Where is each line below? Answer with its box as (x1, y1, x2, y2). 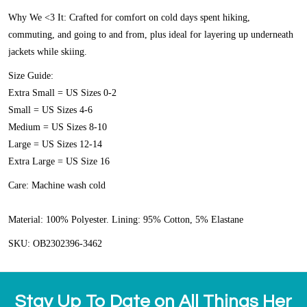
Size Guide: (8, 71, 56, 82)
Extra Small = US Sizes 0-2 (8, 88, 116, 99)
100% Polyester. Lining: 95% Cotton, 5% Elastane (46, 214, 243, 225)
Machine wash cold (32, 180, 106, 191)
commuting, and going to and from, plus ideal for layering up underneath (8, 29, 293, 40)
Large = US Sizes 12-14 (8, 139, 102, 150)
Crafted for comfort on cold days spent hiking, (66, 12, 250, 23)
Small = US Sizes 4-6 (8, 105, 93, 116)
